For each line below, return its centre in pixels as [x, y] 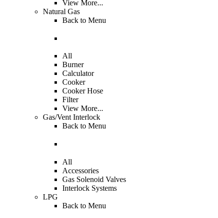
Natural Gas [61, 11]
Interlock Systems [90, 188]
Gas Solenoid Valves [94, 179]
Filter [70, 100]
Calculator [78, 73]
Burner [73, 65]
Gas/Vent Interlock [72, 117]
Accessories [81, 170]
